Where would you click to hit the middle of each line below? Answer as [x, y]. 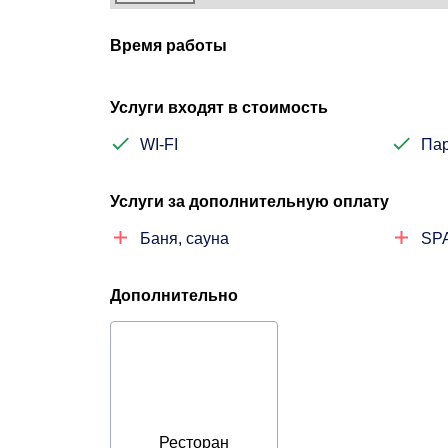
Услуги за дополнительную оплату [249, 201]
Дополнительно [174, 295]
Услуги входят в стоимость [219, 107]
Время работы [168, 45]
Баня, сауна [184, 238]
